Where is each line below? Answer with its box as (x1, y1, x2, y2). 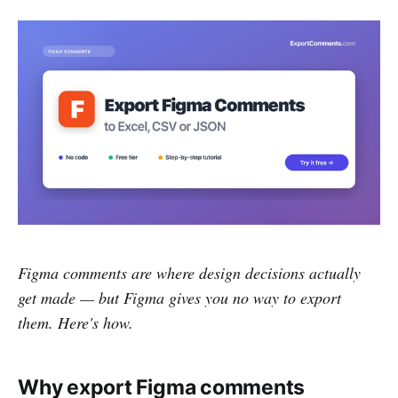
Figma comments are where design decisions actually (18, 261, 361, 283)
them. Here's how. (18, 311, 133, 333)
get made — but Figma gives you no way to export (18, 286, 341, 308)
